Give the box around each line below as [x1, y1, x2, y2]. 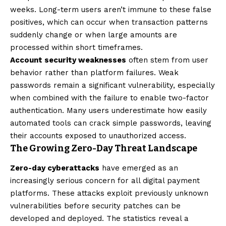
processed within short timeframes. [10, 42, 143, 52]
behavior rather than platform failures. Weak [10, 68, 179, 77]
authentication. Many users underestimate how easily [10, 105, 207, 115]
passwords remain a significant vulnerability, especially [10, 80, 215, 90]
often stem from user [126, 55, 208, 65]
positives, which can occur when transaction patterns [10, 17, 208, 27]
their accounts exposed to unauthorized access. [10, 131, 186, 140]
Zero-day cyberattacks [10, 163, 99, 173]
